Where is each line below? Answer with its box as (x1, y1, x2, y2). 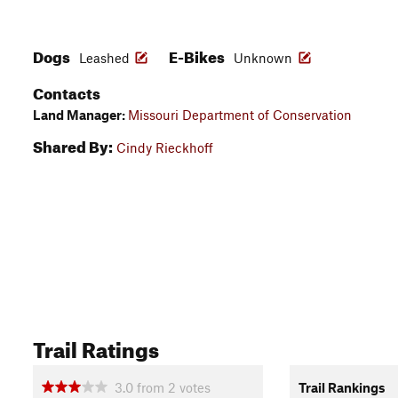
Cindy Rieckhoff (116, 139, 213, 155)
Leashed (79, 50, 130, 66)
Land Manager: (33, 107, 128, 123)
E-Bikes (169, 43, 227, 67)
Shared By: (33, 132, 113, 156)
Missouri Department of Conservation (128, 107, 352, 123)
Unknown (234, 50, 296, 66)
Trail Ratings (33, 330, 159, 364)
